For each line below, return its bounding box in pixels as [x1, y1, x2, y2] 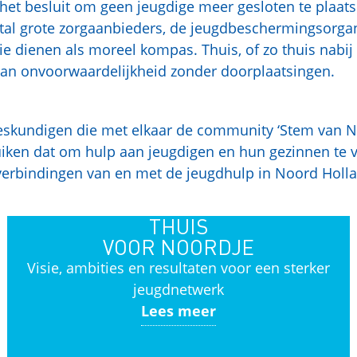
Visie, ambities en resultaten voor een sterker [26, 258, 330, 277]
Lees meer [140, 301, 216, 320]
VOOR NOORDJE [102, 233, 254, 260]
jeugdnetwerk [132, 280, 224, 299]
